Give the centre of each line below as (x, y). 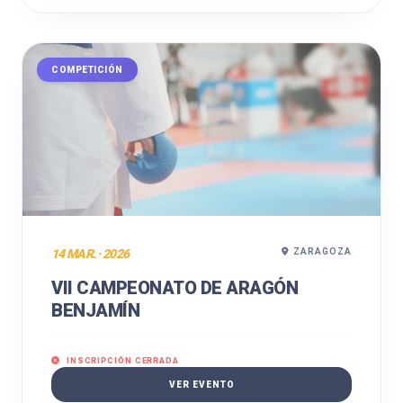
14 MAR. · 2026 (90, 254)
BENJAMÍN (95, 310)
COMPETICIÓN (87, 70)
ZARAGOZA (322, 251)
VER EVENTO (201, 385)
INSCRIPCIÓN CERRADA (121, 361)
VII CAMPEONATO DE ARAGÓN (175, 288)
